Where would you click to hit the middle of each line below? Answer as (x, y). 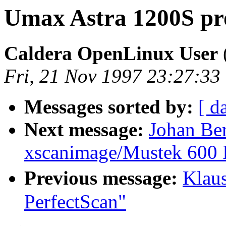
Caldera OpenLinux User (111, 53)
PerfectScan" (75, 202)
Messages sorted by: (109, 107)
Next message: (84, 130)
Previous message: (101, 178)
